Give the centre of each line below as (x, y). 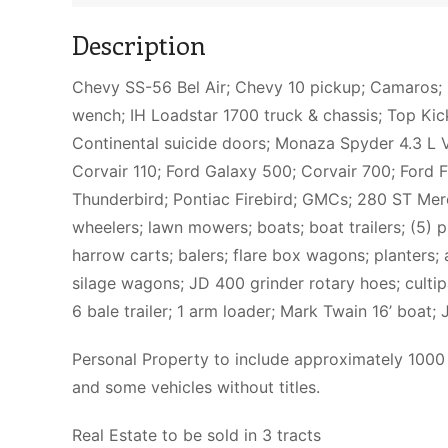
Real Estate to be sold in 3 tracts (196, 434)
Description (139, 44)
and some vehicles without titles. (196, 386)
